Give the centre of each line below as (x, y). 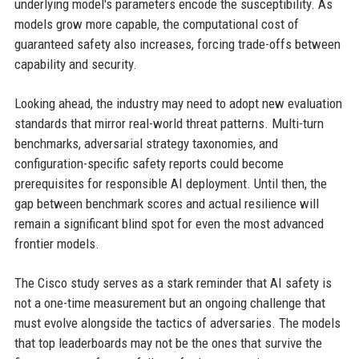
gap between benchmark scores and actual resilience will (166, 204)
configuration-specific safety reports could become (149, 164)
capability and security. (75, 65)
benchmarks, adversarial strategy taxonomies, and (146, 144)
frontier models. (56, 244)
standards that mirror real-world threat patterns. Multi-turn (169, 124)
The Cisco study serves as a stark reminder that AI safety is (173, 283)
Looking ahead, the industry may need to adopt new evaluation (178, 104)
